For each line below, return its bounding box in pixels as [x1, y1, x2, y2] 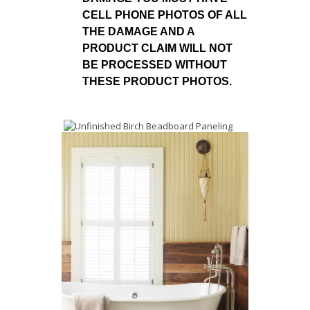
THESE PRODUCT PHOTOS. [82, 75, 232, 88]
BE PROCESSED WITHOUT [82, 59, 227, 71]
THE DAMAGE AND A [82, 26, 194, 38]
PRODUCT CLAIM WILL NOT [82, 42, 232, 55]
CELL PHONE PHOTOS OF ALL [82, 9, 247, 21]
